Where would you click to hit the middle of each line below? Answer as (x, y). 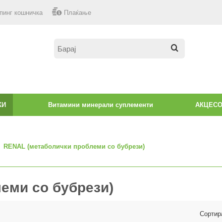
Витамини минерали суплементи (101, 105)
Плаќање (78, 13)
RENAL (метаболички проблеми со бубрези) (74, 146)
